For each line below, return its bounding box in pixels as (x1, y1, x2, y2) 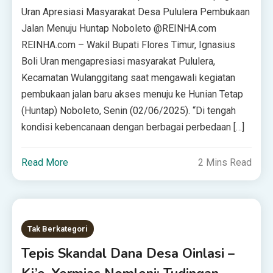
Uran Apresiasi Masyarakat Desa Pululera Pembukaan (21, 6, 250, 18)
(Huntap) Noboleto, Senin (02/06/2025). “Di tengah (21, 105, 236, 116)
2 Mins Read (197, 157, 252, 168)
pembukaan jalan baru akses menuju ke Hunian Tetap (21, 88, 244, 100)
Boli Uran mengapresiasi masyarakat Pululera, (21, 55, 216, 67)
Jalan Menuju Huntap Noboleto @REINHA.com (21, 23, 217, 34)
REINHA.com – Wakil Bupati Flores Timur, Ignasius (21, 39, 236, 51)
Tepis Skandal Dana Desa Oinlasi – (21, 244, 235, 263)
